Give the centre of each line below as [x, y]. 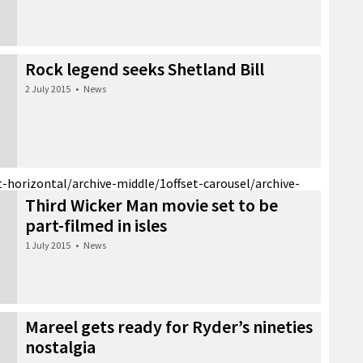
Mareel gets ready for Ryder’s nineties [169, 326]
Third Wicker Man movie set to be [152, 205]
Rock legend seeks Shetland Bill [145, 68]
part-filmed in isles [96, 225]
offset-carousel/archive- [233, 183]
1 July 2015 [48, 245]
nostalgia [60, 346]
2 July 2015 [48, 88]
